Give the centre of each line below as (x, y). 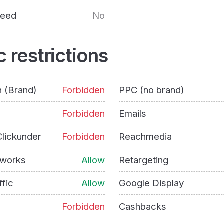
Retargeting (143, 160)
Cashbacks (142, 206)
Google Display (151, 183)
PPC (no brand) (151, 90)
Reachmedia (145, 137)
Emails (132, 113)
